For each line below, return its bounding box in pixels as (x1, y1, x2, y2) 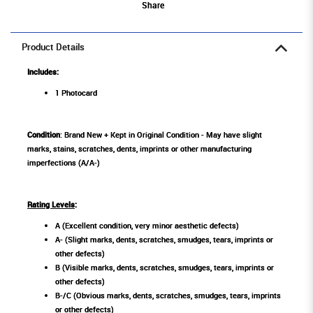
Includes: (27, 66, 61, 78)
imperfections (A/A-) (27, 157, 100, 168)
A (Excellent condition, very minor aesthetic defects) (55, 220, 239, 231)
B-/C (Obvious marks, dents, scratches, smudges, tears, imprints (55, 290, 281, 301)
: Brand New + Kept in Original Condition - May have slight (60, 129, 262, 140)
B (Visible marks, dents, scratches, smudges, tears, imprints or (55, 262, 274, 273)
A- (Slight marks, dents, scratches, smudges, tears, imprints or (55, 234, 273, 245)
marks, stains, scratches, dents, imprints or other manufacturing (27, 143, 252, 154)
